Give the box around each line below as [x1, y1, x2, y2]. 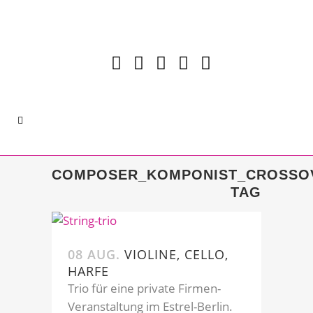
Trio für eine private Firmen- [68, 279, 221, 296]
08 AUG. [68, 245, 120, 263]
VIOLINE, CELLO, [124, 245, 228, 263]
